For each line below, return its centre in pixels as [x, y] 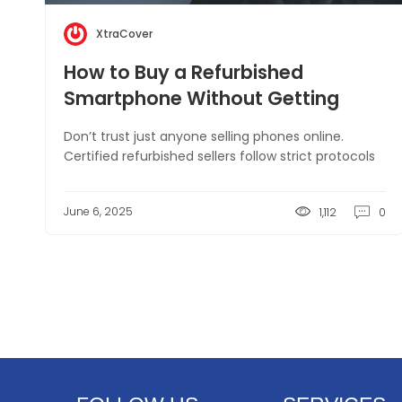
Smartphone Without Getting [201, 98]
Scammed [113, 124]
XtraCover [124, 34]
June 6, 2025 [98, 211]
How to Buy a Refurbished [184, 72]
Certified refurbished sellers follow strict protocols [219, 156]
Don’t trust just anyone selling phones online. [204, 136]
